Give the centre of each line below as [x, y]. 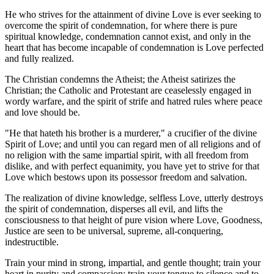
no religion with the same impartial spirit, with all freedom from [127, 155]
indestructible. [32, 242]
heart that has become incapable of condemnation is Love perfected [134, 47]
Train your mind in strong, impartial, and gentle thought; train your [133, 262]
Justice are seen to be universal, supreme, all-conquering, [114, 231]
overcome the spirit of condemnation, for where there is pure [121, 25]
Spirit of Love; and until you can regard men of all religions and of [133, 144]
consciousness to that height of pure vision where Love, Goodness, [134, 220]
